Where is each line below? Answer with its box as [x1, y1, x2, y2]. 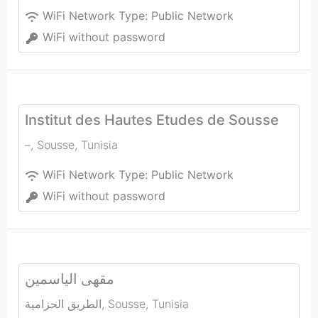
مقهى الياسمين [24, 270, 114, 287]
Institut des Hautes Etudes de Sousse [24, 111, 279, 128]
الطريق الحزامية [24, 297, 102, 311]
